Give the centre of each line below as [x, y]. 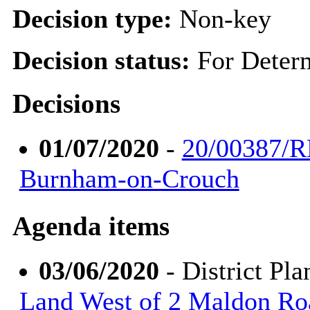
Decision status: [104, 60]
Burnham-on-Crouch [129, 179]
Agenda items [91, 226]
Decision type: [95, 18]
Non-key [225, 18]
